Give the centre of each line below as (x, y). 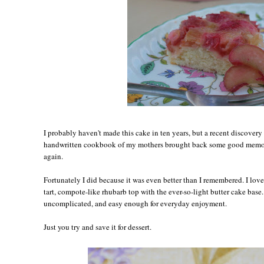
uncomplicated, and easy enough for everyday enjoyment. (135, 203)
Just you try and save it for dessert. (98, 227)
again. (53, 156)
